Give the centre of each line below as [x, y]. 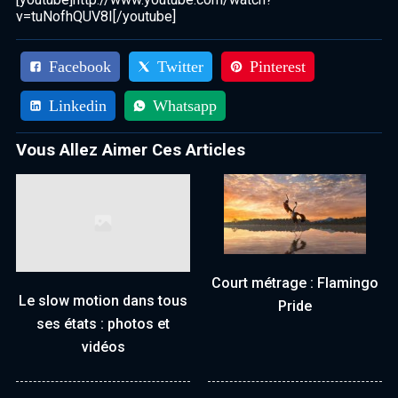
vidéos [103, 347]
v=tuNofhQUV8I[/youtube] [96, 16]
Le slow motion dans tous [103, 301]
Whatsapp [185, 105]
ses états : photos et [103, 324]
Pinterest [278, 66]
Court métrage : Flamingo [295, 283]
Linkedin [78, 105]
